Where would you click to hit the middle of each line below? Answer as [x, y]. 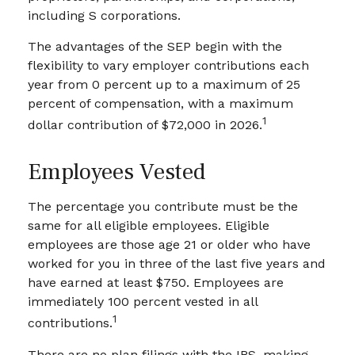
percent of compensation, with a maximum [160, 103]
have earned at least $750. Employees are [156, 283]
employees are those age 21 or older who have [169, 245]
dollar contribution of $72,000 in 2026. [145, 125]
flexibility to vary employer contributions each [168, 65]
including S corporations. [104, 15]
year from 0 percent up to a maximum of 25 [164, 84]
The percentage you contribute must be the [163, 207]
